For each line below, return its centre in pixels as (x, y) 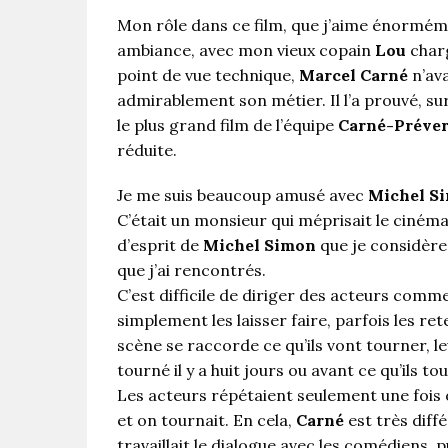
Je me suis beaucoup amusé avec (242, 195)
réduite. (147, 150)
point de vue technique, (208, 75)
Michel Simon (259, 245)
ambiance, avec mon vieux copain (246, 50)
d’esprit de (160, 245)
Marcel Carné (353, 75)
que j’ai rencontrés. (191, 270)
